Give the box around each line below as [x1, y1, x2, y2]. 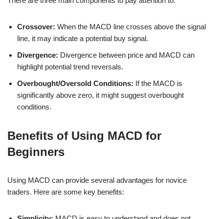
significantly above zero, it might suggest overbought [17, 90, 184, 99]
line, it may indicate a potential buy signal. [17, 34, 148, 43]
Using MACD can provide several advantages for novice [7, 175, 187, 184]
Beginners [7, 145, 65, 158]
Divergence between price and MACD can [58, 50, 195, 59]
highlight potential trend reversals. [17, 62, 123, 71]
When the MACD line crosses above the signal [55, 22, 206, 31]
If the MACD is [133, 79, 182, 88]
